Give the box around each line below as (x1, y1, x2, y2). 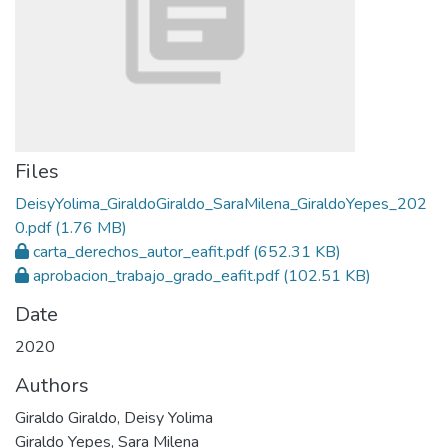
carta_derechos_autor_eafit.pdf (33, 241, 249, 263)
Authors (15, 372, 89, 399)
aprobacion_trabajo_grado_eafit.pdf (33, 265, 279, 287)
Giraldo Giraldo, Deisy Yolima (15, 407, 213, 429)
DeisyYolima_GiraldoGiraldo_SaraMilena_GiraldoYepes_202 (15, 193, 427, 215)
